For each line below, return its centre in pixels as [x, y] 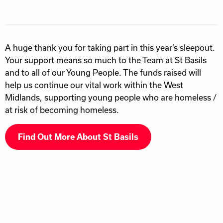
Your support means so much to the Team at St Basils [106, 60]
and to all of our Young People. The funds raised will [103, 73]
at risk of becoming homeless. [62, 110]
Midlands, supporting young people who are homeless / [111, 98]
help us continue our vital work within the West [94, 85]
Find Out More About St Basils [78, 137]
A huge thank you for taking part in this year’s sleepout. [110, 48]
